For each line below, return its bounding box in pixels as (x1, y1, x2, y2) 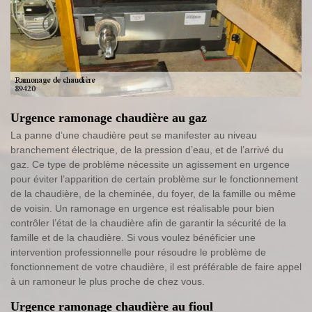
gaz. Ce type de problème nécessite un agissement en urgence (10, 158, 290, 170)
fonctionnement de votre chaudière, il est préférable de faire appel (10, 260, 302, 272)
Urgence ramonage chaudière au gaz (10, 110, 207, 125)
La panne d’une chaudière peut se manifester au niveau (10, 129, 257, 141)
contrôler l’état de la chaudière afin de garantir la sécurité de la (10, 217, 286, 228)
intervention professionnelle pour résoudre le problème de (10, 246, 266, 258)
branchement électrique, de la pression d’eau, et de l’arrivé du (10, 143, 283, 155)
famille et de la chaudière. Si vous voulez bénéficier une (10, 231, 256, 243)
